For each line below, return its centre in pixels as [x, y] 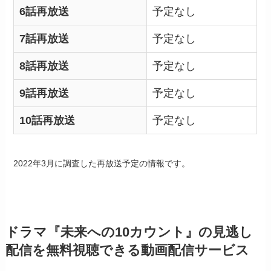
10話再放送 [47, 120]
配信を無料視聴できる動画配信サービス [127, 250]
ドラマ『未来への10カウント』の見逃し [129, 232]
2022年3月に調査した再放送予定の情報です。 [102, 163]
